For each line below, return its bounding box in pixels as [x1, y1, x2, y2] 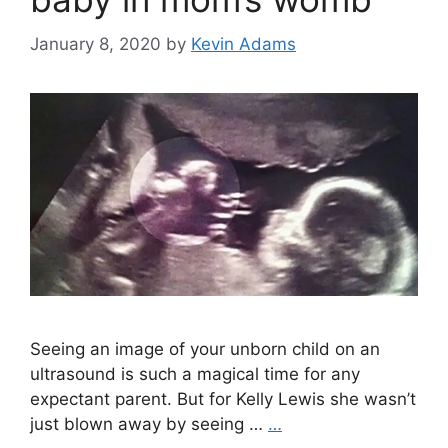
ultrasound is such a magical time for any [30, 364, 360, 385]
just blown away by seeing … [30, 414, 268, 435]
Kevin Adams [191, 33, 296, 54]
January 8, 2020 [30, 33, 161, 54]
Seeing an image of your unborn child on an [30, 339, 380, 360]
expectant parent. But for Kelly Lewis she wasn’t [30, 389, 416, 410]
